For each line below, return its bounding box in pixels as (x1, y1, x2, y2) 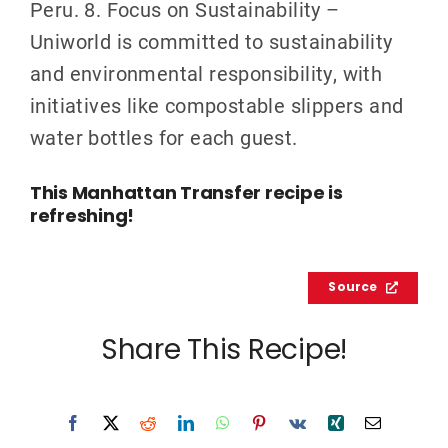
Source (328, 277, 378, 298)
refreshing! (29, 201, 135, 233)
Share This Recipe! (101, 328, 347, 375)
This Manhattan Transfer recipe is (29, 178, 343, 210)
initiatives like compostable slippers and (29, 91, 404, 118)
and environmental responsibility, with (29, 59, 383, 86)
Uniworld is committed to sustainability (29, 27, 393, 54)
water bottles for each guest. (29, 123, 298, 150)
